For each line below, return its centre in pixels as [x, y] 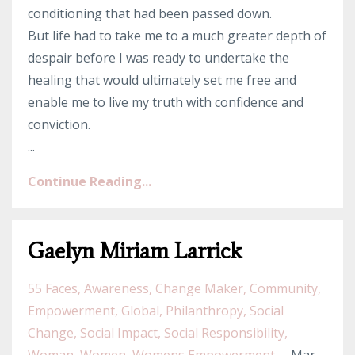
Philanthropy [204, 311]
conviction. [59, 125]
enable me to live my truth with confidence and [166, 103]
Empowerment [71, 311]
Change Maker [199, 289]
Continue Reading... [90, 182]
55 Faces [53, 289]
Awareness [116, 289]
